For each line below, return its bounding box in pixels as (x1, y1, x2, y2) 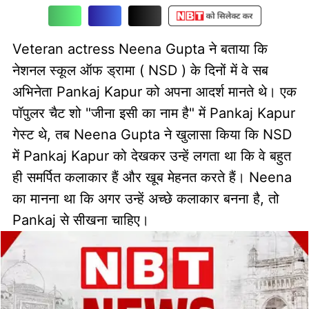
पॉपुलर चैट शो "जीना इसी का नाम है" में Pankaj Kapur (12, 104, 295, 121)
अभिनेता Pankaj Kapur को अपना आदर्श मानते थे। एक (12, 83, 297, 100)
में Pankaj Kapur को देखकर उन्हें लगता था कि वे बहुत (12, 147, 291, 164)
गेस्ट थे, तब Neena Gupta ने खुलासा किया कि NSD (12, 126, 292, 143)
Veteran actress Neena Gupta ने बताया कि (12, 40, 268, 57)
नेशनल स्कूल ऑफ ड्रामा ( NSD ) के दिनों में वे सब (12, 61, 268, 79)
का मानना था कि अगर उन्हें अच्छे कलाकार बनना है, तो (12, 190, 279, 207)
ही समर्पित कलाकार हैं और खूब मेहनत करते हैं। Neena (12, 168, 292, 186)
